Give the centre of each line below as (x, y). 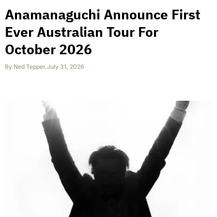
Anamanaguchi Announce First (103, 15)
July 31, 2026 (66, 67)
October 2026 (48, 49)
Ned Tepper (29, 67)
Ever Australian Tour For (82, 32)
